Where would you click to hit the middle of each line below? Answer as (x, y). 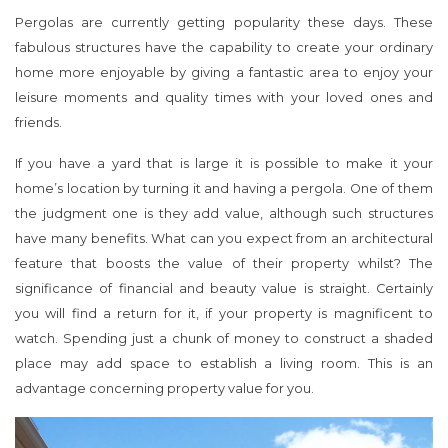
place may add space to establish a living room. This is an (224, 363)
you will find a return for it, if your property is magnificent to (224, 313)
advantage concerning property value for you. (164, 388)
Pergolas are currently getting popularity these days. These (224, 22)
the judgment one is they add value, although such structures (224, 213)
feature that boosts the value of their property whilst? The (224, 263)
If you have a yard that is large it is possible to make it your (224, 163)
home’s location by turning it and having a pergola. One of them (224, 188)
